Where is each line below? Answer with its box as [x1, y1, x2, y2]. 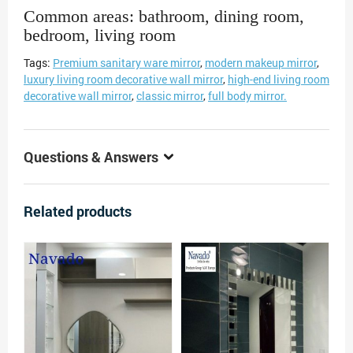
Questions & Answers [24, 147, 158, 166]
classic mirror [136, 87, 203, 103]
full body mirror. [208, 87, 287, 103]
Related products [24, 201, 132, 221]
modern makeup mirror [205, 54, 317, 70]
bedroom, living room [24, 24, 176, 45]
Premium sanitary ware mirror [53, 54, 200, 70]
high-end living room [228, 71, 329, 87]
